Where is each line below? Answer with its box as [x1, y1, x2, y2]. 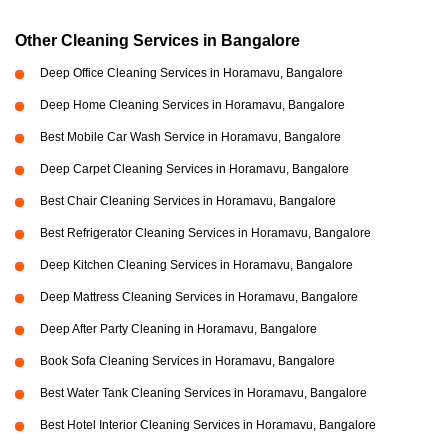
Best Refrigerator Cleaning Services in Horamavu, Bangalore [40, 226, 371, 241]
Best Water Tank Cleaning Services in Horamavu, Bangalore [40, 386, 367, 401]
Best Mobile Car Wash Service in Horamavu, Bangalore [40, 130, 341, 145]
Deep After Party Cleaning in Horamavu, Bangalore [40, 322, 317, 337]
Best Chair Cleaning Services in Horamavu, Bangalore [40, 194, 336, 209]
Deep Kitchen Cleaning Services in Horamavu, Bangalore [40, 258, 353, 273]
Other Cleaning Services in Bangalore [15, 32, 300, 50]
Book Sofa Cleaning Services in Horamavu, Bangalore [40, 354, 335, 369]
